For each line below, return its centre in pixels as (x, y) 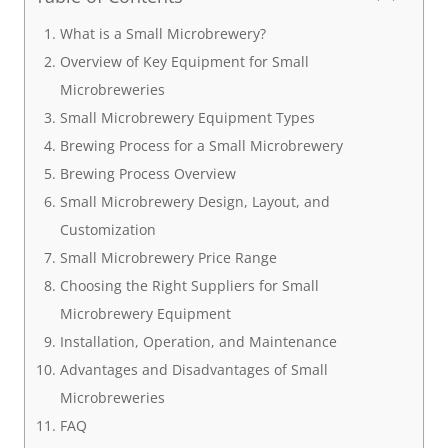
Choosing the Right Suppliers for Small (189, 285)
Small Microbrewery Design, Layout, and (194, 201)
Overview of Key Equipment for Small (184, 61)
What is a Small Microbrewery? (162, 33)
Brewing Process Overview (147, 173)
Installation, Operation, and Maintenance (198, 341)
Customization (107, 229)
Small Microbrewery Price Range (168, 257)
